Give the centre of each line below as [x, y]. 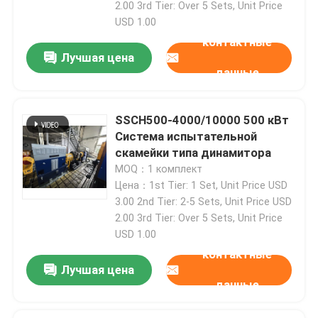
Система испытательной [186, 136]
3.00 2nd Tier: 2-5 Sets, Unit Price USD [204, 201]
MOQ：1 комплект [159, 169]
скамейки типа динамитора [193, 152]
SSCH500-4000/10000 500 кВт [202, 120]
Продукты [53, 269]
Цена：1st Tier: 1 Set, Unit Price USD [202, 185]
